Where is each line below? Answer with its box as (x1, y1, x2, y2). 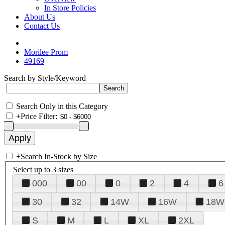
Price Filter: (21, 112, 57, 121)
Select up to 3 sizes (13, 165, 73, 174)
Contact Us (24, 22, 60, 30)
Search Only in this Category (16, 102, 108, 110)
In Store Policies (44, 4, 96, 12)
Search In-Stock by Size (21, 152, 97, 161)
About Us (24, 13, 55, 21)
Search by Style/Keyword (4, 74, 86, 82)
